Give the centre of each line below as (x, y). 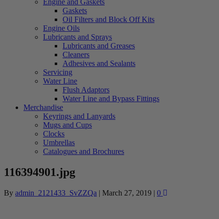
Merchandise (43, 107)
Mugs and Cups (67, 125)
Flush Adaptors (86, 89)
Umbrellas (59, 142)
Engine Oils (61, 28)
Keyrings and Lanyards (79, 116)
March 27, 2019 (127, 193)
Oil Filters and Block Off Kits (109, 19)
